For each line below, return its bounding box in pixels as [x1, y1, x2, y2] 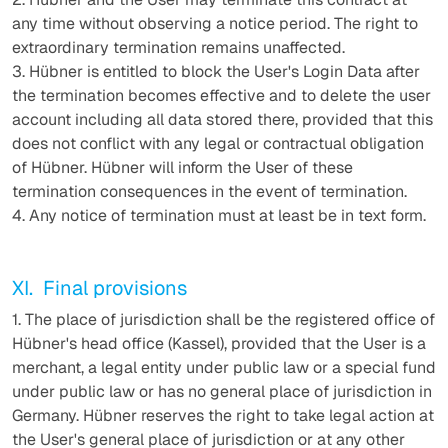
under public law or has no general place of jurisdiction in [12, 381, 432, 402]
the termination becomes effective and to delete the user [12, 85, 431, 106]
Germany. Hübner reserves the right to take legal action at [12, 405, 434, 426]
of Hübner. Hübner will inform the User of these [12, 157, 353, 178]
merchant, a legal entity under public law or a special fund [12, 357, 436, 378]
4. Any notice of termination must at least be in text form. [12, 205, 426, 226]
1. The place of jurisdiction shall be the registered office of [12, 309, 435, 330]
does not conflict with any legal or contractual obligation [12, 133, 424, 154]
